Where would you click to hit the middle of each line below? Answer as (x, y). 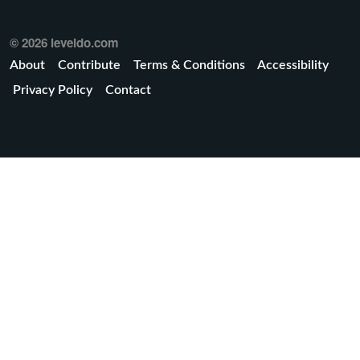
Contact (128, 90)
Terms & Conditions (189, 65)
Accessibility (293, 65)
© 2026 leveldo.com (64, 43)
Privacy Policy (53, 90)
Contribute (89, 65)
